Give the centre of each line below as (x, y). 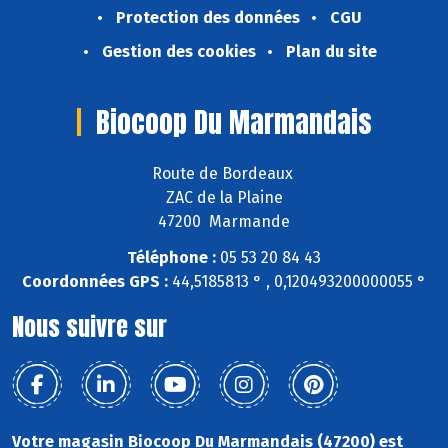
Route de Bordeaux (224, 173)
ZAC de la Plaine (224, 197)
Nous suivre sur (89, 327)
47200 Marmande (224, 221)
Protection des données (208, 17)
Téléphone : (171, 258)
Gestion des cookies (178, 51)
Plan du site (331, 51)
